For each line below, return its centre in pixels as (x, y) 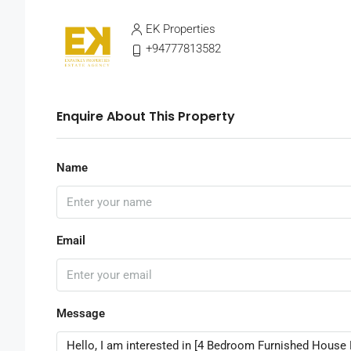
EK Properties (181, 29)
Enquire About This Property (146, 117)
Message (81, 314)
